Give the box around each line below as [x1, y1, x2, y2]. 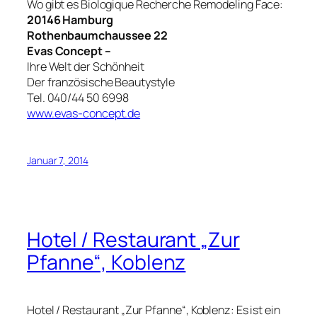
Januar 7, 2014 [27, 154, 88, 168]
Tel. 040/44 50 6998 [27, 90, 129, 106]
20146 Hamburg [27, 12, 113, 28]
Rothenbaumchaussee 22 [27, 28, 168, 44]
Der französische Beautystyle [27, 74, 175, 91]
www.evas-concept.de [27, 105, 141, 122]
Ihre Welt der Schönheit [27, 59, 144, 75]
